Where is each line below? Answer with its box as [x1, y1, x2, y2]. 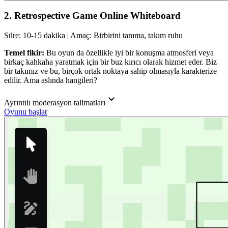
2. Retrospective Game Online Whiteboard [4, 10, 181, 21]
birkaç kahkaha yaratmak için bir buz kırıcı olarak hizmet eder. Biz [4, 58, 217, 67]
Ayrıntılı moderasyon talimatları [4, 98, 105, 107]
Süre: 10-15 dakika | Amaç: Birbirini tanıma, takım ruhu [4, 31, 183, 40]
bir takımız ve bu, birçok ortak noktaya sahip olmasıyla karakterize [4, 67, 217, 76]
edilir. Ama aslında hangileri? [4, 76, 97, 85]
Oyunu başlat [4, 107, 47, 117]
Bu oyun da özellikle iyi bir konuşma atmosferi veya [46, 48, 214, 58]
